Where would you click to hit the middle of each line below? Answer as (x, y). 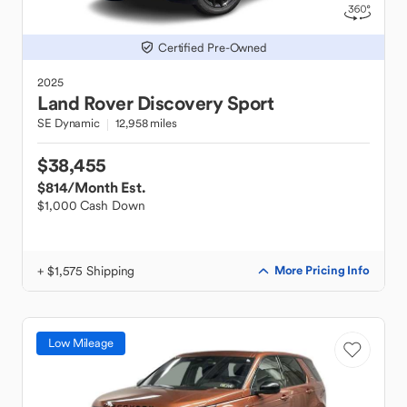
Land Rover (85, 103)
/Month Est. (106, 187)
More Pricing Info (322, 270)
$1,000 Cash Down (91, 205)
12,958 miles (146, 123)
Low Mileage (81, 343)
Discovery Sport (205, 103)
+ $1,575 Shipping (86, 271)
